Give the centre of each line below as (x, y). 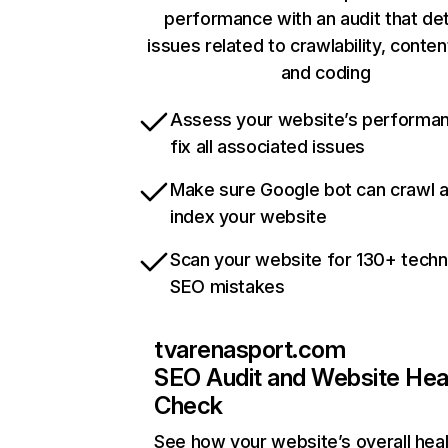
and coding (325, 73)
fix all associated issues (267, 147)
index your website (248, 217)
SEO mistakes (227, 287)
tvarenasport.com (250, 350)
